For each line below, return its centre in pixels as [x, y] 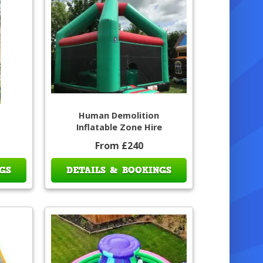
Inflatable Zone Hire [119, 127]
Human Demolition [119, 116]
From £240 [119, 146]
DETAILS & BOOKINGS [119, 171]
